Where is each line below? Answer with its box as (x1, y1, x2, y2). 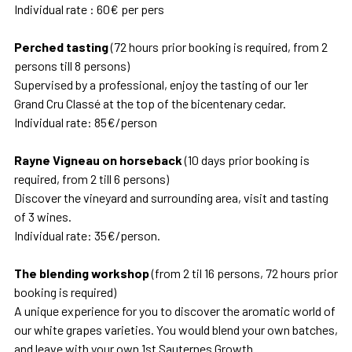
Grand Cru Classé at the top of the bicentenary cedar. (14, 96, 286, 112)
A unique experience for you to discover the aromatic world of (14, 303, 335, 319)
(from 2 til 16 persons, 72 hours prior (152, 266, 338, 281)
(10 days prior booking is (185, 152, 310, 168)
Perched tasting (14, 39, 111, 55)
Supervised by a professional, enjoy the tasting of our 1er (14, 77, 308, 93)
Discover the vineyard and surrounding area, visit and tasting (14, 190, 328, 206)
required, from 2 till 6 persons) (14, 171, 169, 187)
